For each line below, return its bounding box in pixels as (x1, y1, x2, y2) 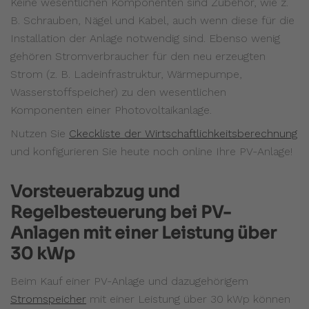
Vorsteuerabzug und (10, 181, 180, 202)
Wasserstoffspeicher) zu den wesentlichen (10, 85, 226, 99)
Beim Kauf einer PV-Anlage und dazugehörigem (10, 274, 248, 288)
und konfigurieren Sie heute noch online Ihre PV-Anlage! (10, 144, 292, 158)
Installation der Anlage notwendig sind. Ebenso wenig (10, 31, 280, 45)
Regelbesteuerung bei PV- (10, 201, 231, 223)
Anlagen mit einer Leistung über (10, 222, 277, 243)
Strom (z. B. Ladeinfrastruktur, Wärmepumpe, (10, 67, 242, 81)
